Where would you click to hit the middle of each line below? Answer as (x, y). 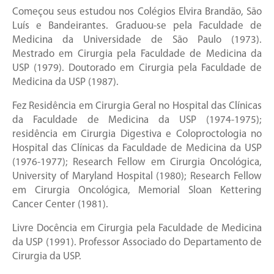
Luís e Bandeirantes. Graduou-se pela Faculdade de (137, 26)
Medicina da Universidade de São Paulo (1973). (137, 40)
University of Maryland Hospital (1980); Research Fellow (137, 177)
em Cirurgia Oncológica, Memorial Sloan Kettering (137, 191)
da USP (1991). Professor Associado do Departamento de (137, 243)
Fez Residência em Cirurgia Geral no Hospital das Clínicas (137, 106)
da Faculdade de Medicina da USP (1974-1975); (137, 120)
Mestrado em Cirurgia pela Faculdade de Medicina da (137, 54)
